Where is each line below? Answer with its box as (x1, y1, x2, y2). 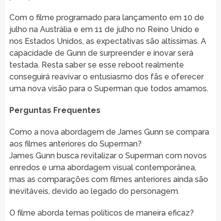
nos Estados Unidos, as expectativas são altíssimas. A (9, 36, 206, 46)
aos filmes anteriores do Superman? (9, 139, 142, 148)
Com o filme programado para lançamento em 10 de (9, 12, 204, 22)
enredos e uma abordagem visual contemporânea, (9, 162, 196, 172)
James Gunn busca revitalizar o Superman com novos (9, 150, 207, 160)
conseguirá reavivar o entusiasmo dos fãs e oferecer (9, 72, 204, 81)
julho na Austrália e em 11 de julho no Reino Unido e (9, 24, 199, 34)
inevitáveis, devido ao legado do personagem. (9, 186, 180, 196)
